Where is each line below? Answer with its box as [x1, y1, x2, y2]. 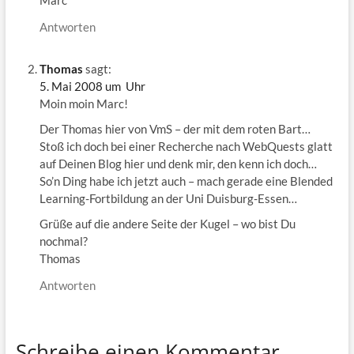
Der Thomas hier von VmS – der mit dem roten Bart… [39, 121, 311, 136]
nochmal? [39, 233, 88, 248]
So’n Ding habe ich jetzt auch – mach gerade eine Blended [39, 173, 333, 188]
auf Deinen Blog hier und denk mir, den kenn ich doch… [39, 156, 317, 171]
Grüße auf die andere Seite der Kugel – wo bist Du [39, 216, 296, 231]
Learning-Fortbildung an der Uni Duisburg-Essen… [39, 190, 297, 205]
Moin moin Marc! [39, 96, 128, 111]
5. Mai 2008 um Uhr [39, 78, 145, 93]
